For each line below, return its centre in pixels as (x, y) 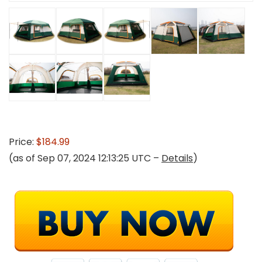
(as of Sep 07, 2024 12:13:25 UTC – (85, 158)
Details (177, 158)
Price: (23, 142)
